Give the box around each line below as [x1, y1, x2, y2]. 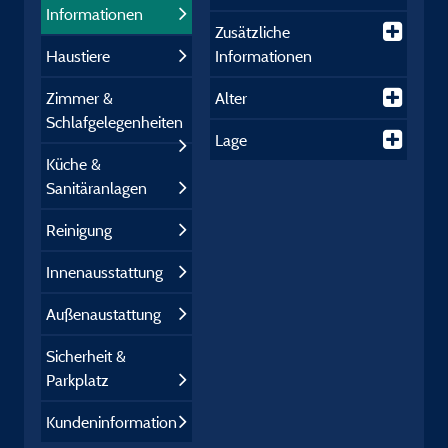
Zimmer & [46, 88, 113, 108]
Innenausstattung [46, 262, 163, 282]
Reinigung [46, 220, 112, 240]
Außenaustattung [46, 304, 161, 324]
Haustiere [46, 46, 110, 66]
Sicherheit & [46, 346, 126, 366]
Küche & [46, 154, 101, 174]
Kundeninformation [46, 412, 177, 432]
